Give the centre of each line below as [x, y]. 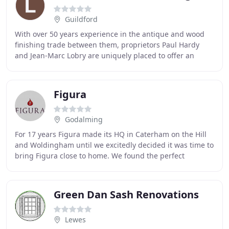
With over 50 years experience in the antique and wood [110, 34]
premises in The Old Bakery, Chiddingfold [86, 166]
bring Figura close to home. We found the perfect [100, 156]
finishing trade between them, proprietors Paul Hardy [107, 45]
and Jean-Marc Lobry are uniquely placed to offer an [105, 55]
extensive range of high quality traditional [87, 66]
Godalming [84, 119]
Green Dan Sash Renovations [126, 194]
